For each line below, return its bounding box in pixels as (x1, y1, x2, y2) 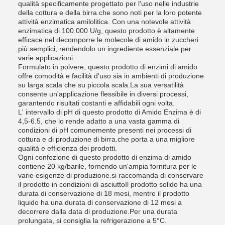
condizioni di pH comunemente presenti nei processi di (18, 126, 191, 134)
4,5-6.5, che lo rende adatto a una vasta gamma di (18, 117, 179, 125)
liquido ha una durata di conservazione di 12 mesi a (18, 198, 182, 206)
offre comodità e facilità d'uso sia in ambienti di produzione (18, 72, 204, 80)
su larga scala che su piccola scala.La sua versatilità (18, 81, 184, 89)
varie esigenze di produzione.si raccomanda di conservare (18, 171, 203, 179)
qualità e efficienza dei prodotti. (18, 144, 117, 152)
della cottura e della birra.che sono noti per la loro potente (18, 9, 202, 17)
